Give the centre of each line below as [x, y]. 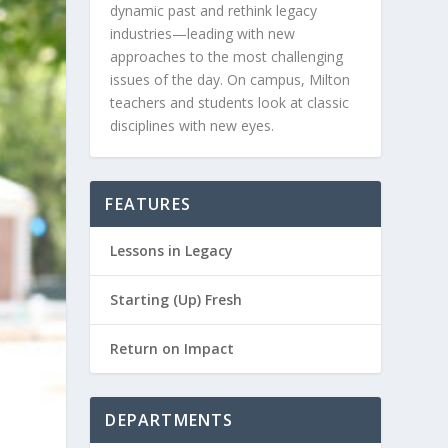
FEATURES [148, 204]
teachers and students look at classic [230, 102]
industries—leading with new [203, 33]
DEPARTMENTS [169, 420]
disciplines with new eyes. [192, 125]
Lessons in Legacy [172, 250]
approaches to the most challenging [227, 56]
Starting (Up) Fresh [176, 299]
